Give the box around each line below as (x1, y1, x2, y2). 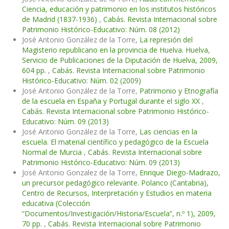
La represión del (140, 35, 193, 45)
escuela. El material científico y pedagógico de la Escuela (22, 137, 209, 147)
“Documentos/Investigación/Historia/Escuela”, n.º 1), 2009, (22, 209, 216, 219)
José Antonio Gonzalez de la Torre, (22, 168, 140, 178)
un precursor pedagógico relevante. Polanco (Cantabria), (22, 178, 209, 188)
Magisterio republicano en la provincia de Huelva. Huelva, (22, 45, 210, 55)
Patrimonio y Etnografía (140, 86, 218, 96)
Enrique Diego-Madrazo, (140, 168, 220, 178)
